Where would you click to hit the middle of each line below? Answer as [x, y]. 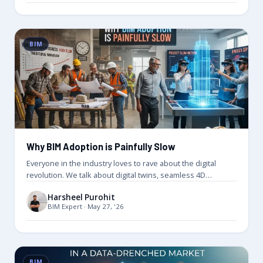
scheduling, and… [58, 187]
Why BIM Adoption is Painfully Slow [101, 147]
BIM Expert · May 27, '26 [86, 206]
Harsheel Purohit [81, 197]
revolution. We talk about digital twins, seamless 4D [116, 175]
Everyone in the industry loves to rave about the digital [121, 163]
